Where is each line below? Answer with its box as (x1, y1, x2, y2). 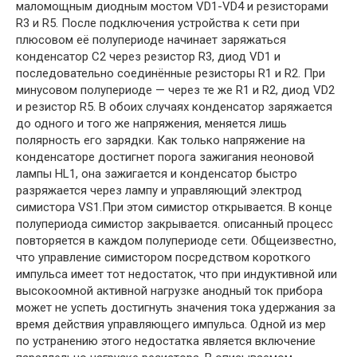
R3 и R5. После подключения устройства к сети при (16, 16, 300, 31)
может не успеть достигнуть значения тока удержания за (16, 300, 335, 316)
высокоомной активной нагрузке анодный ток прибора (16, 284, 323, 299)
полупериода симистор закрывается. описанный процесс (16, 217, 333, 232)
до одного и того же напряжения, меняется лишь (16, 116, 287, 131)
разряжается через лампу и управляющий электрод (16, 183, 302, 198)
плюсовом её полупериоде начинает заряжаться (16, 33, 286, 48)
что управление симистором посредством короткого (16, 250, 311, 265)
